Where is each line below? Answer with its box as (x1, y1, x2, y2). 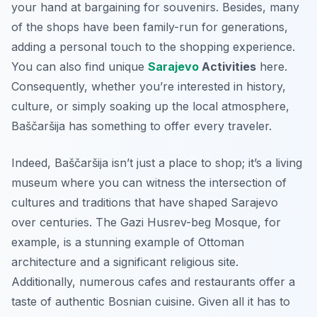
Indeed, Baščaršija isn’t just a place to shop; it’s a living (11, 156, 302, 171)
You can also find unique (11, 59, 148, 74)
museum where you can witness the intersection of (11, 175, 287, 190)
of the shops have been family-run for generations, (11, 20, 288, 35)
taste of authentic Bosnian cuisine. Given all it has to (11, 294, 290, 309)
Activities (199, 59, 256, 74)
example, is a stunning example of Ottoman (11, 235, 244, 250)
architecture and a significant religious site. (11, 255, 238, 270)
